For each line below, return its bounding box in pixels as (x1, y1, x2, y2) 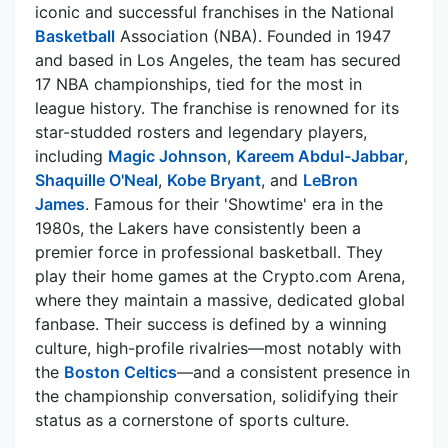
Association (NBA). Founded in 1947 (115, 26, 391, 47)
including (35, 146, 108, 167)
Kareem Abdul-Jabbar (236, 146, 404, 167)
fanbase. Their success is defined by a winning (35, 314, 387, 335)
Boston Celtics (64, 362, 177, 383)
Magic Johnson (108, 146, 227, 167)
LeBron (303, 170, 358, 191)
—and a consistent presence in (177, 362, 410, 383)
